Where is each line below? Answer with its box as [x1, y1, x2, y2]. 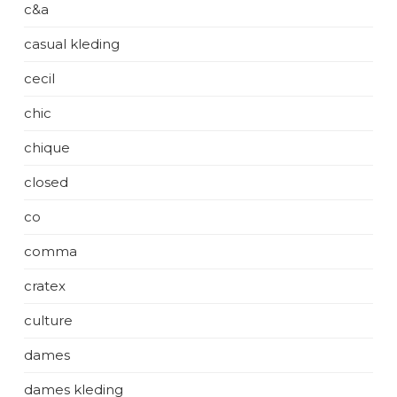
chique [24, 138, 70, 156]
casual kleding [24, 35, 120, 52]
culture [24, 311, 73, 329]
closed [24, 173, 68, 191]
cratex [24, 276, 66, 294]
